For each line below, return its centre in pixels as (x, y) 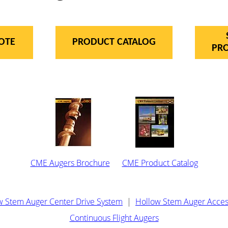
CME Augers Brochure (70, 163)
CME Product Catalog (160, 163)
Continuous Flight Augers (114, 218)
